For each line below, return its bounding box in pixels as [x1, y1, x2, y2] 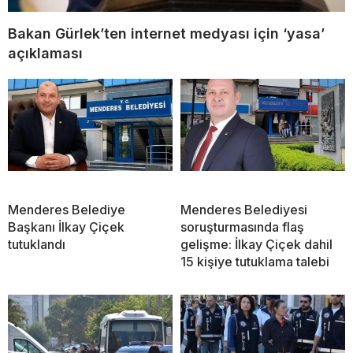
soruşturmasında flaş [180, 218, 304, 235]
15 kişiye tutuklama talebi [180, 253, 329, 269]
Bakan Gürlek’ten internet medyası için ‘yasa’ [8, 24, 325, 42]
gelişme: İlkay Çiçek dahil [180, 236, 333, 252]
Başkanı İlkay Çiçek [8, 218, 124, 235]
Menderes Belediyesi [180, 201, 307, 217]
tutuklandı [8, 236, 65, 252]
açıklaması [8, 44, 83, 61]
